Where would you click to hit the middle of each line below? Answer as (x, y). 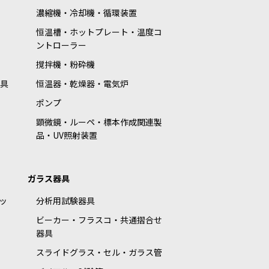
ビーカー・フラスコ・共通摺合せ (99, 220)
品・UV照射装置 (67, 135)
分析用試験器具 (66, 201)
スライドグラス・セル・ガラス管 (99, 252)
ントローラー (62, 45)
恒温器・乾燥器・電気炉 (83, 84)
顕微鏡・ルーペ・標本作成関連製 (99, 122)
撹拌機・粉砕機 (66, 65)
